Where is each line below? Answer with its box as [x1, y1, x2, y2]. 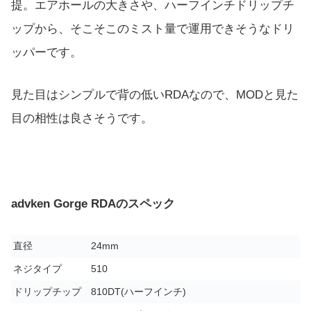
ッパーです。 [11, 46, 82, 60]
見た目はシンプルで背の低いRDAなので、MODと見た [11, 88, 299, 102]
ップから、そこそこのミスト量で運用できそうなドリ [11, 22, 294, 36]
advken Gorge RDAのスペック [11, 196, 175, 210]
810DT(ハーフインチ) [91, 286, 186, 297]
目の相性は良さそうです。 [11, 112, 153, 126]
